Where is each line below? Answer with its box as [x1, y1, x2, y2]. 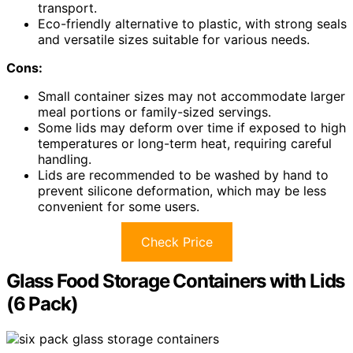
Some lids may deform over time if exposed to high [38, 119, 346, 136]
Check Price [140, 233, 213, 250]
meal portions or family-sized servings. [38, 103, 271, 120]
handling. [38, 150, 91, 167]
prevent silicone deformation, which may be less [38, 182, 326, 199]
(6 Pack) [6, 292, 78, 315]
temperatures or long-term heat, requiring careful [38, 135, 332, 151]
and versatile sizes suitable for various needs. [38, 31, 310, 47]
